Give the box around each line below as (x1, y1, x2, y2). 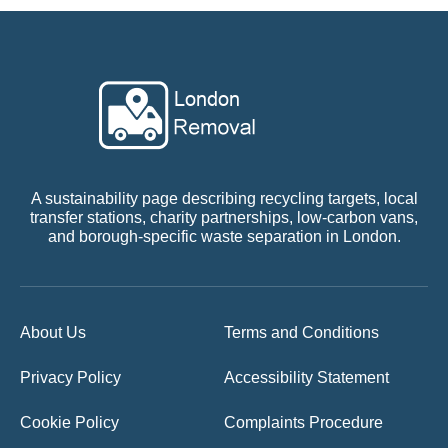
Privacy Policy (20, 368, 121, 386)
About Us (20, 323, 86, 341)
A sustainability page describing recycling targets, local (30, 189, 418, 207)
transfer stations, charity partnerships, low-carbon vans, (30, 208, 418, 226)
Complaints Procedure (224, 413, 383, 431)
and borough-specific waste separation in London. (47, 227, 401, 245)
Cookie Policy (20, 413, 119, 431)
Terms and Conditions (224, 323, 379, 341)
